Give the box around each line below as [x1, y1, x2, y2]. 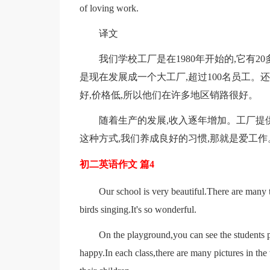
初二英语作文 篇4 [79, 159, 154, 169]
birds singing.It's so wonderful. [79, 204, 196, 215]
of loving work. [79, 3, 139, 13]
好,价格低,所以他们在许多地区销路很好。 [79, 90, 258, 100]
